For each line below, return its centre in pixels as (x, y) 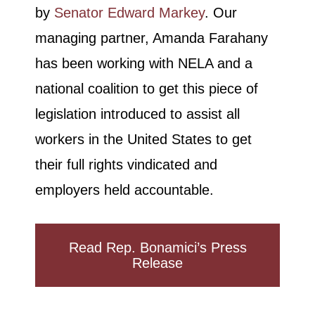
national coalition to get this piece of (147, 89)
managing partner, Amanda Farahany (152, 38)
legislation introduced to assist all (137, 114)
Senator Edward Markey (129, 13)
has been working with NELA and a (144, 64)
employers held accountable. (124, 190)
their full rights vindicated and (126, 165)
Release (157, 263)
